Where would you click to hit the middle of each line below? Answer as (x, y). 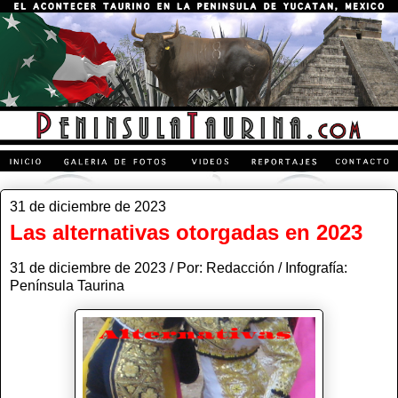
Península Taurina (69, 285)
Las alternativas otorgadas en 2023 (186, 232)
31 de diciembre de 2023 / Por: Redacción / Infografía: (179, 267)
